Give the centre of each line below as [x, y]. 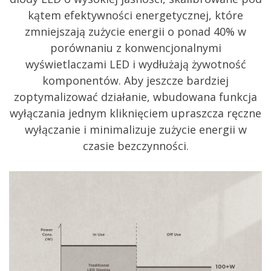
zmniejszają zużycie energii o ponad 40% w [135, 32]
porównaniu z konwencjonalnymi [135, 48]
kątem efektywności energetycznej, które [135, 15]
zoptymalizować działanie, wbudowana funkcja [135, 97]
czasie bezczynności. [135, 146]
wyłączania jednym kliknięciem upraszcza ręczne [135, 113]
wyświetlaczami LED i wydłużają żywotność [135, 64]
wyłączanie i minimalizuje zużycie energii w [135, 130]
